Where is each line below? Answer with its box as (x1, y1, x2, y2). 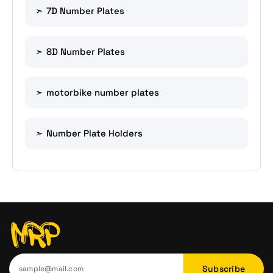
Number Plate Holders (46, 127, 143, 140)
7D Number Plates (46, 5, 124, 17)
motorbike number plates (46, 87, 159, 99)
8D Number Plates (46, 46, 125, 58)
